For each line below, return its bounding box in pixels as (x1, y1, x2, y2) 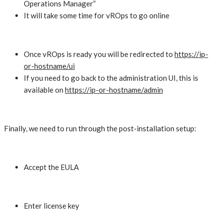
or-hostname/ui (24, 61, 75, 71)
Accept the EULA (24, 163, 79, 172)
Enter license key (24, 201, 79, 211)
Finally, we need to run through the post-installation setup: (4, 124, 196, 133)
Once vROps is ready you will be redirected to (24, 50, 174, 59)
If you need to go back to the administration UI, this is (24, 73, 198, 83)
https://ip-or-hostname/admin (65, 85, 163, 95)
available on (24, 85, 65, 95)
